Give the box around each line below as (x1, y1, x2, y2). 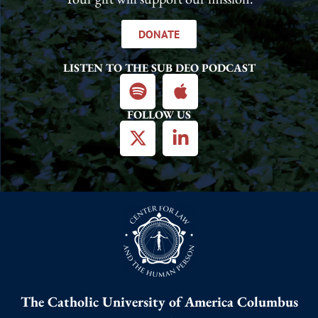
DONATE (138, 26, 180, 41)
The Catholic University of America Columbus (20, 292, 298, 311)
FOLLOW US (127, 106, 191, 122)
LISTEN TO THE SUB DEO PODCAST (62, 60, 256, 75)
